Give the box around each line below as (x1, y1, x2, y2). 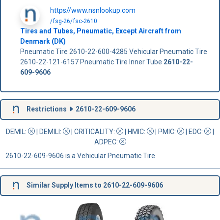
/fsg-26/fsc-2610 (50, 17, 97, 25)
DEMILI (39, 127, 60, 136)
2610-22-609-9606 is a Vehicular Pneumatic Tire (5, 151, 155, 160)
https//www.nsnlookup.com (50, 6, 136, 14)
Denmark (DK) (20, 37, 66, 45)
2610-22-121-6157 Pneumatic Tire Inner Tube (20, 57, 164, 66)
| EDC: (184, 127, 204, 136)
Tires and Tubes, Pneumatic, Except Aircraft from (20, 27, 181, 35)
